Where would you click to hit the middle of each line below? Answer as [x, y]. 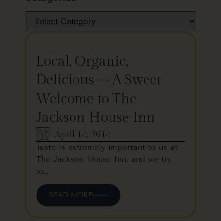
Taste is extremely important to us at [107, 147]
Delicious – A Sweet [99, 80]
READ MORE [71, 195]
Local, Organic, [82, 61]
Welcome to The [86, 99]
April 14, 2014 [83, 134]
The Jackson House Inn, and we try [104, 159]
